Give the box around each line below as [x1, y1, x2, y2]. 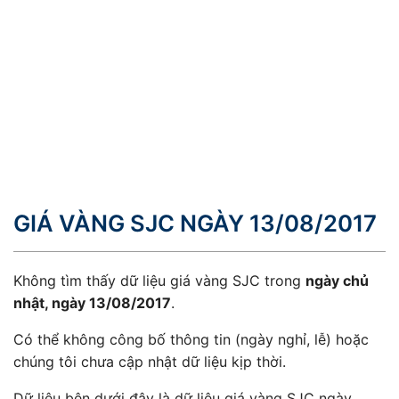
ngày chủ [305, 271, 369, 289]
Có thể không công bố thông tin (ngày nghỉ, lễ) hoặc [13, 330, 369, 348]
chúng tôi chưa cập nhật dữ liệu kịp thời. [13, 352, 286, 370]
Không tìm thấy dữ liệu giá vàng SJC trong [13, 271, 305, 289]
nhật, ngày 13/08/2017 [13, 293, 171, 312]
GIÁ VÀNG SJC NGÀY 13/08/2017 [13, 209, 377, 238]
